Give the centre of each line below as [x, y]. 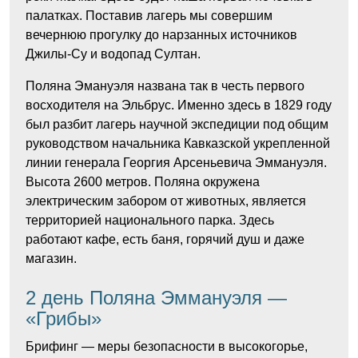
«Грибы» [64, 318]
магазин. [51, 259]
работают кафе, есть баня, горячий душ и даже [165, 239]
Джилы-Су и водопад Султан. [113, 54]
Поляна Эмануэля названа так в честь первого [165, 86]
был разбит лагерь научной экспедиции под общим [177, 124]
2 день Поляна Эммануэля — [156, 298]
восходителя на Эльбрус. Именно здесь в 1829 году [179, 105]
